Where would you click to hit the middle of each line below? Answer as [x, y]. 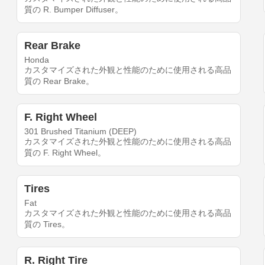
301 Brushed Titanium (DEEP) [81, 132]
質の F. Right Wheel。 [65, 153]
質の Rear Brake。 [59, 81]
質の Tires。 [47, 224]
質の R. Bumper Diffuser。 [74, 10]
